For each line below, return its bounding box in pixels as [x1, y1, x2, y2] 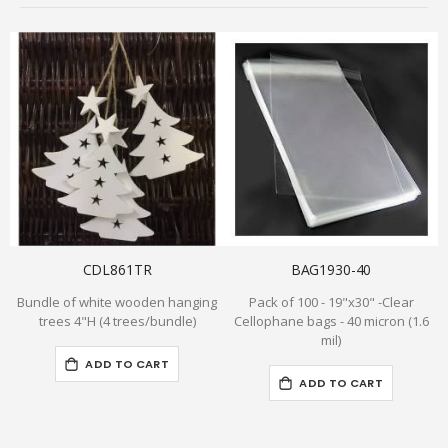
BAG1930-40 [290, 259, 372, 279]
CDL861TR [82, 259, 152, 279]
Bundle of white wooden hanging [17, 293, 217, 312]
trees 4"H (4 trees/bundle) [38, 312, 196, 331]
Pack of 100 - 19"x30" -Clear [248, 293, 414, 312]
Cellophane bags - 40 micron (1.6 [233, 312, 429, 331]
